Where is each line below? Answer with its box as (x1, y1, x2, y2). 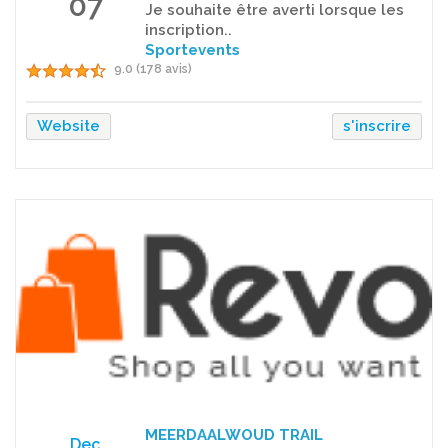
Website (37, 116, 100, 135)
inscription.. (144, 20, 232, 39)
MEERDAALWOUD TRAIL (144, 425, 323, 444)
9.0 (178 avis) (114, 61, 192, 76)
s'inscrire (343, 116, 411, 135)
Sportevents (144, 40, 240, 59)
